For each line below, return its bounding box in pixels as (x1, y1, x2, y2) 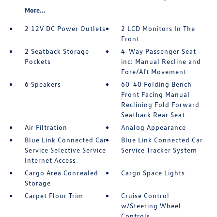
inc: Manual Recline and (121, 57, 201, 66)
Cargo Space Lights (121, 169, 186, 177)
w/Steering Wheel (121, 201, 182, 210)
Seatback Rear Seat (121, 110, 186, 119)
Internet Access (24, 156, 76, 165)
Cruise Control (121, 191, 170, 200)
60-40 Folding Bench (121, 80, 192, 89)
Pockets (24, 57, 51, 66)
